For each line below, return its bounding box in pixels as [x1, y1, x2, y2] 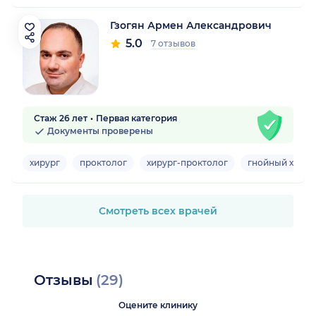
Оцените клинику [119, 300, 197, 311]
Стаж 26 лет [34, 113, 87, 124]
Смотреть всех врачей [99, 205, 217, 218]
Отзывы [34, 272, 93, 289]
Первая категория [96, 113, 177, 124]
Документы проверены [45, 126, 153, 137]
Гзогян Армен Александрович [110, 19, 272, 32]
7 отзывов [151, 38, 195, 49]
